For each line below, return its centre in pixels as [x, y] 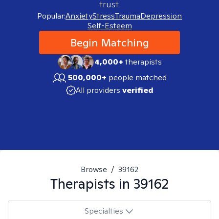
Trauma [128, 16]
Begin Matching [109, 43]
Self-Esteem [109, 26]
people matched [138, 77]
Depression [161, 16]
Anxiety [79, 16]
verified [138, 90]
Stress [104, 16]
